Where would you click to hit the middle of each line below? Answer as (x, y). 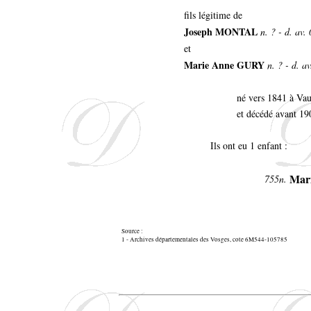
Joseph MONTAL (221, 31)
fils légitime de (213, 15)
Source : (132, 231)
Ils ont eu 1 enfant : (249, 145)
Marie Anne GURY (224, 65)
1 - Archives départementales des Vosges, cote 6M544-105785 (204, 239)
